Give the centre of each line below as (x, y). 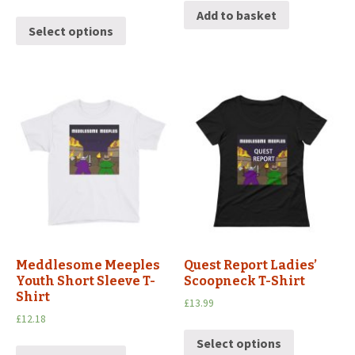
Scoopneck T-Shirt (245, 281)
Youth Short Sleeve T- (86, 281)
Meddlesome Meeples (88, 265)
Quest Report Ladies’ (251, 265)
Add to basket (237, 15)
